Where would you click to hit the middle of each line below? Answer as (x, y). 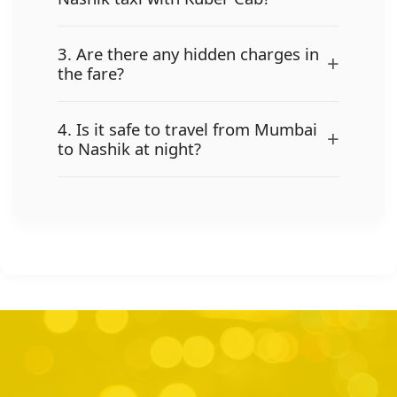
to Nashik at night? (129, 148)
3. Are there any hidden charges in (188, 53)
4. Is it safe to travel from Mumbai (187, 128)
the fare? (91, 73)
